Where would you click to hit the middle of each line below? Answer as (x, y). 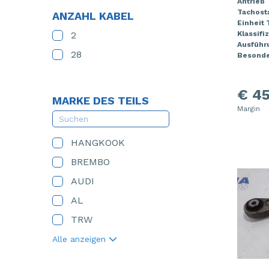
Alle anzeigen (80, 239)
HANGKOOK (98, 143)
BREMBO (90, 162)
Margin (248, 109)
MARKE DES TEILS (101, 101)
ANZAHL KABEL (93, 16)
